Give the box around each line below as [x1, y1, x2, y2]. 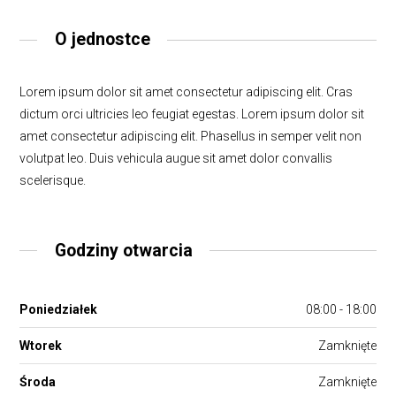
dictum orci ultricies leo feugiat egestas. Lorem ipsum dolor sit [19, 106, 365, 121]
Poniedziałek [19, 301, 98, 316]
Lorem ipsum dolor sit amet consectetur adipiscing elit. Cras [19, 84, 354, 99]
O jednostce [54, 29, 150, 50]
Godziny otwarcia [54, 240, 193, 261]
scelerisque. [19, 172, 87, 187]
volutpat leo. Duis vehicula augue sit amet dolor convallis [19, 150, 333, 165]
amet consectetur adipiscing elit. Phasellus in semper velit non [19, 128, 362, 143]
